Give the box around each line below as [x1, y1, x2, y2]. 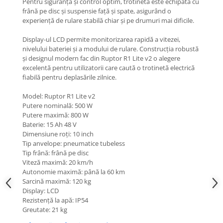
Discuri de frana [7, 127, 61, 136]
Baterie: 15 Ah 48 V [22, 120, 77, 129]
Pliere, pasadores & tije [7, 34, 85, 43]
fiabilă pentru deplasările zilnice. [22, 73, 116, 82]
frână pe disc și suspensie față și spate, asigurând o [22, 6, 171, 15]
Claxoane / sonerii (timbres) [7, 99, 99, 108]
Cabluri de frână [7, 166, 62, 175]
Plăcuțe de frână [7, 140, 62, 149]
